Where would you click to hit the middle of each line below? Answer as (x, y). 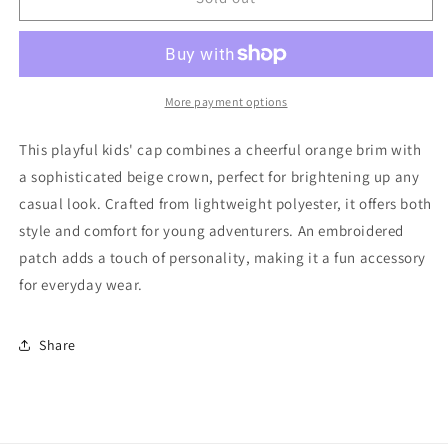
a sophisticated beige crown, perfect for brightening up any (219, 176)
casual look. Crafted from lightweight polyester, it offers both (225, 203)
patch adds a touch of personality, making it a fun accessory (223, 257)
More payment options (226, 101)
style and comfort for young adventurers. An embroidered (212, 230)
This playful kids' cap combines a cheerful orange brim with (220, 149)
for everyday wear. (81, 284)
